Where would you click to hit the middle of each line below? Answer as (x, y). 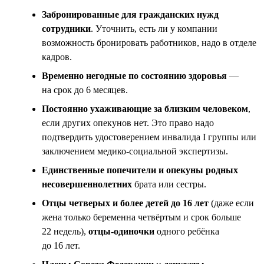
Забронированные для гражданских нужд (130, 14)
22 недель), (65, 231)
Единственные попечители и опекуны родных (140, 170)
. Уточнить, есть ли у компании (154, 28)
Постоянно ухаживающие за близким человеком (145, 108)
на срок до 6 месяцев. (85, 90)
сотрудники (66, 28)
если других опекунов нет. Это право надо (128, 123)
